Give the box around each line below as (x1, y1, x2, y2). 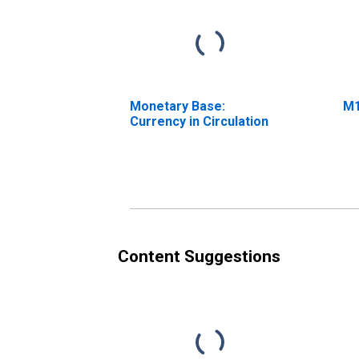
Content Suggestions (118, 246, 280, 266)
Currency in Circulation (130, 113, 268, 129)
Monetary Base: (130, 98, 225, 114)
